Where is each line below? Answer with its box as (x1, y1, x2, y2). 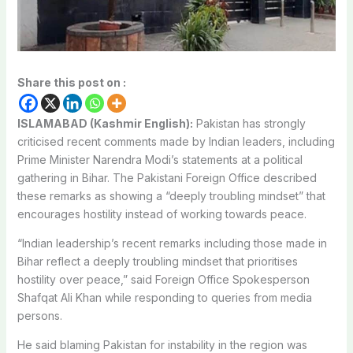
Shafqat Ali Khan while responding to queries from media (17, 290, 312, 304)
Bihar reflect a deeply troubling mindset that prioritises (17, 254, 298, 268)
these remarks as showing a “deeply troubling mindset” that (17, 188, 325, 203)
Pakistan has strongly (192, 116, 306, 130)
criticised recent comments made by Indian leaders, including (17, 134, 335, 148)
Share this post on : (17, 75, 126, 89)
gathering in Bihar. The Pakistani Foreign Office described (17, 170, 317, 184)
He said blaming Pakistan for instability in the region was (17, 337, 307, 351)
